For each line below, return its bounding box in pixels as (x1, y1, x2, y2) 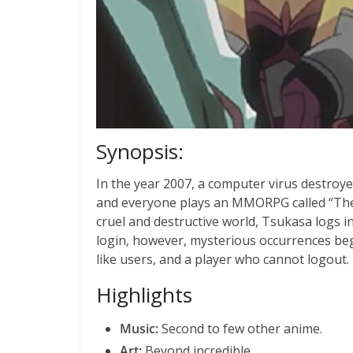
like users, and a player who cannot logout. (96, 250, 349, 268)
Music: (120, 319, 158, 337)
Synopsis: (96, 136, 184, 165)
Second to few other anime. (158, 319, 322, 337)
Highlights (96, 280, 192, 309)
